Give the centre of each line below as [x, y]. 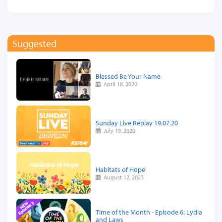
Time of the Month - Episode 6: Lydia [149, 212]
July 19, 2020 [118, 130]
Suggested [34, 44]
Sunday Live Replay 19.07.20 [137, 122]
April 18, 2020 [119, 84]
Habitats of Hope [120, 169]
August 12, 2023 [122, 177]
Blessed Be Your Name [128, 76]
